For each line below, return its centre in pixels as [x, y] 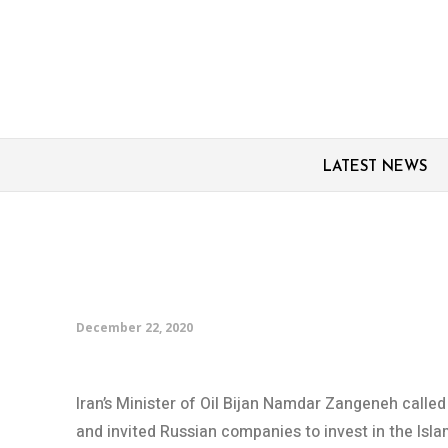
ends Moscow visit [230, 269]
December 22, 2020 [134, 327]
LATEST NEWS [374, 167]
